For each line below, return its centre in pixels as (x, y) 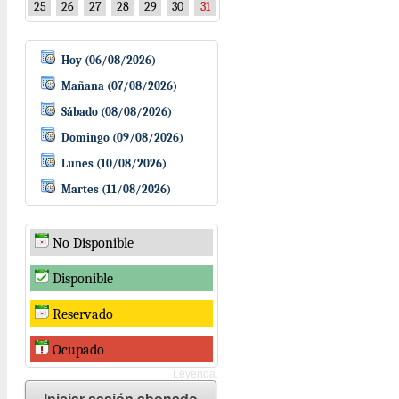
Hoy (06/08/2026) (109, 61)
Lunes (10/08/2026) (114, 164)
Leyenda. (195, 375)
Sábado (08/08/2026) (117, 112)
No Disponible (91, 244)
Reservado (81, 315)
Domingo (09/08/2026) (122, 138)
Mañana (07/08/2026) (119, 86)
